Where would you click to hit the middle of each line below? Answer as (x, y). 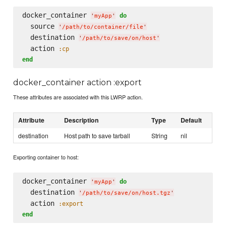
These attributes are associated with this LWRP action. (78, 97)
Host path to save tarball (97, 136)
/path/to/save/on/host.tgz (126, 193)
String (160, 136)
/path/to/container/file (102, 27)
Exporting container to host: (46, 157)
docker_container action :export (78, 82)
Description (82, 120)
